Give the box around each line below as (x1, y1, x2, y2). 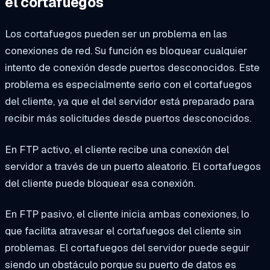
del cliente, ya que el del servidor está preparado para (5, 94, 254, 108)
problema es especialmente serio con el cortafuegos (5, 77, 252, 91)
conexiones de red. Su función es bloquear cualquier (5, 43, 247, 57)
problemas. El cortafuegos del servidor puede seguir (5, 241, 250, 255)
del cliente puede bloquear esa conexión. (5, 176, 195, 190)
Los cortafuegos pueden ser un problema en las (5, 27, 227, 40)
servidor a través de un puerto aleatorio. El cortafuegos (5, 159, 261, 173)
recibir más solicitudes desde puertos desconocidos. (5, 111, 251, 125)
